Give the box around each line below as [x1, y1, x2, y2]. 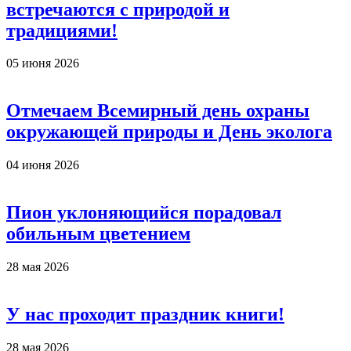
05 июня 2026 [6, 56, 79, 71]
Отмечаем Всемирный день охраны [6, 100, 309, 121]
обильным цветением [6, 223, 190, 244]
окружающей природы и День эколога [6, 121, 332, 143]
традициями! [6, 20, 118, 41]
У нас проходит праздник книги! [6, 303, 284, 324]
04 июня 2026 [6, 158, 79, 172]
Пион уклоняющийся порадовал [6, 202, 281, 223]
